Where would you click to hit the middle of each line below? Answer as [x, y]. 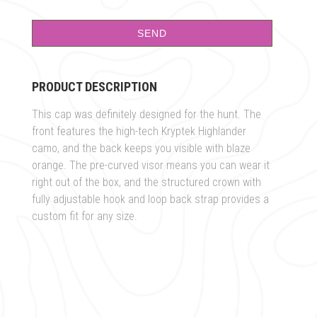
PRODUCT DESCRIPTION [94, 86]
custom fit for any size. [84, 216]
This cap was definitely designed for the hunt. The [146, 114]
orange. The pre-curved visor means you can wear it [150, 165]
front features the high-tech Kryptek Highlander [139, 131]
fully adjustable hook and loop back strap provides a [150, 199]
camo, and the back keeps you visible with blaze [141, 148]
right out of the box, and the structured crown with [146, 182]
